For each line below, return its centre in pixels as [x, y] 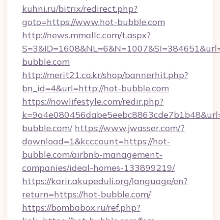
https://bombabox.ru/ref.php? [81, 207]
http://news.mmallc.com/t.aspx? [86, 35]
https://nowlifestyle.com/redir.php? [93, 101]
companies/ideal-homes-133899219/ [98, 168]
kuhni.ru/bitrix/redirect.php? [80, 9]
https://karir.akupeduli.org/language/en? [105, 181]
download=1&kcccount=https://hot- [96, 141]
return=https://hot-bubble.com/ [86, 194]
